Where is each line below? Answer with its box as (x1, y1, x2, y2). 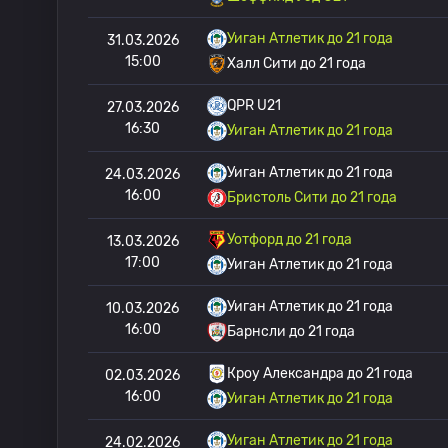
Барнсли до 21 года (227, 323, 355, 340)
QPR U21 (227, 97, 281, 114)
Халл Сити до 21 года (227, 55, 366, 72)
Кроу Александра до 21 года (227, 365, 413, 382)
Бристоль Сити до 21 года (227, 189, 397, 206)
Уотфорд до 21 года (227, 231, 352, 248)
